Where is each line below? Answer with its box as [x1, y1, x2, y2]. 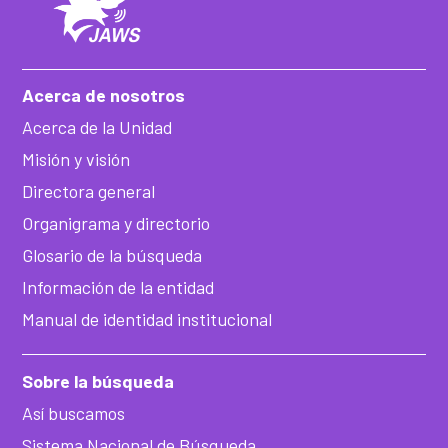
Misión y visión [22, 148, 131, 171]
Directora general [22, 180, 156, 203]
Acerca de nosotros [22, 84, 186, 107]
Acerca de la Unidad [22, 116, 173, 139]
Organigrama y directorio [22, 212, 211, 235]
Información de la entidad [22, 276, 215, 299]
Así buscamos [22, 401, 126, 424]
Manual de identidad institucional [22, 307, 273, 330]
